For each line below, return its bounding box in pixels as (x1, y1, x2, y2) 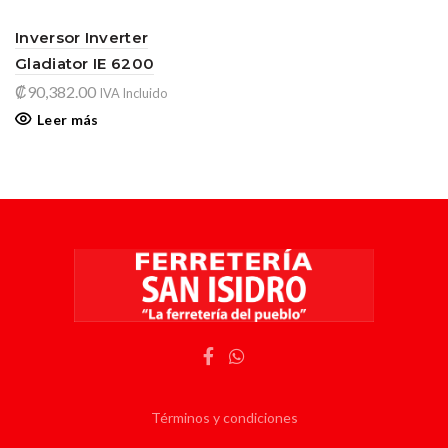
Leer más (37, 111, 99, 128)
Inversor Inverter (15, 28, 149, 47)
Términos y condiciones (150, 408, 298, 426)
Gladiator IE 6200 (15, 54, 155, 73)
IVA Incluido (99, 85, 167, 101)
